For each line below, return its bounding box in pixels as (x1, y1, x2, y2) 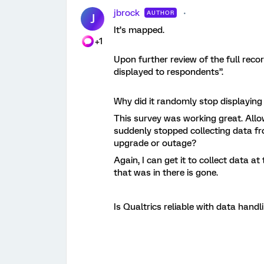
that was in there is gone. (114, 167, 218, 178)
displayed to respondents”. (114, 66, 226, 77)
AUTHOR (147, 9, 174, 16)
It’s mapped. (114, 24, 164, 35)
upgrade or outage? (114, 137, 196, 148)
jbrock (114, 7, 140, 18)
